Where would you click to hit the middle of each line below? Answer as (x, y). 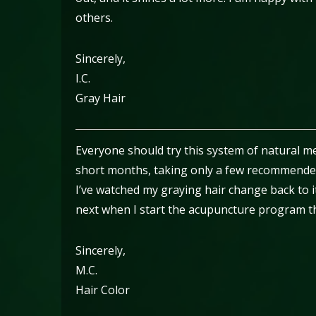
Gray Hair (101, 98)
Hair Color (103, 290)
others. (94, 18)
